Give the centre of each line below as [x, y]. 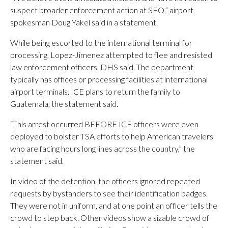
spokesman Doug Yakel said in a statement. [84, 22]
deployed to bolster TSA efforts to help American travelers [112, 136]
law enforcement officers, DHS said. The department [102, 67]
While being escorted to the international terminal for [101, 42]
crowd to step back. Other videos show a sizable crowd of [110, 218]
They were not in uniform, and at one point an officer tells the [114, 205]
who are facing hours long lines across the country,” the [103, 148]
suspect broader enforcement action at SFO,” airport [102, 10]
